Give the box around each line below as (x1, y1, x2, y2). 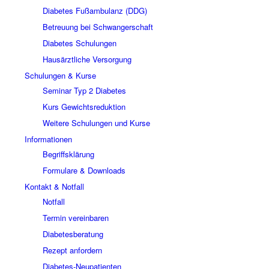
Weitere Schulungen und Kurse (42, 117, 150, 128)
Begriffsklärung (42, 148, 94, 160)
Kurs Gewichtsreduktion (42, 101, 125, 112)
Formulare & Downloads (42, 165, 125, 176)
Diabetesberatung (42, 228, 103, 240)
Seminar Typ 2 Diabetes (42, 85, 126, 96)
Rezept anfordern (42, 244, 102, 256)
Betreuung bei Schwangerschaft (42, 21, 153, 32)
